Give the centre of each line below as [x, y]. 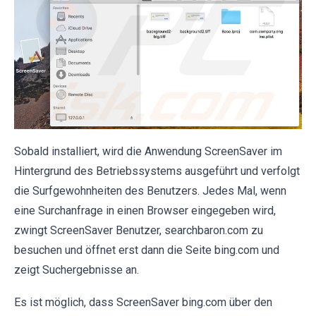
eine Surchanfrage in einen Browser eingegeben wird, [145, 211]
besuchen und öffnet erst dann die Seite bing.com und [147, 250]
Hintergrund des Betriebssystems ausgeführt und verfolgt [157, 171]
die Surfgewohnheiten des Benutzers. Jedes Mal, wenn [150, 191]
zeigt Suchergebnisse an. [77, 270]
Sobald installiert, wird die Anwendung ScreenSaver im [148, 152]
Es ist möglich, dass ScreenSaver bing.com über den [143, 303]
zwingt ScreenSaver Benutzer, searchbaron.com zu [139, 231]
